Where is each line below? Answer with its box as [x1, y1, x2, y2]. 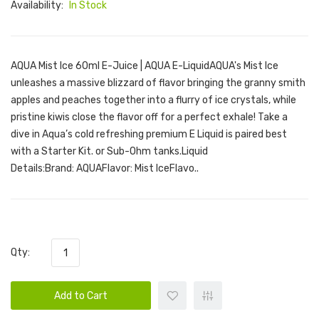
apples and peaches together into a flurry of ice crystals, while [11, 94, 296, 106]
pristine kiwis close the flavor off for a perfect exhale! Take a [11, 111, 288, 123]
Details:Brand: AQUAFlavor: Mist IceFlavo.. [11, 162, 199, 174]
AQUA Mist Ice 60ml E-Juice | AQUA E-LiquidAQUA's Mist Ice [11, 60, 278, 72]
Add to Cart [54, 290, 108, 302]
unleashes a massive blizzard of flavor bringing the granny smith [11, 77, 305, 89]
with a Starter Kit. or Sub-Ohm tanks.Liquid [11, 145, 208, 157]
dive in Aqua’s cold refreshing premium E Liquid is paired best [11, 128, 287, 140]
